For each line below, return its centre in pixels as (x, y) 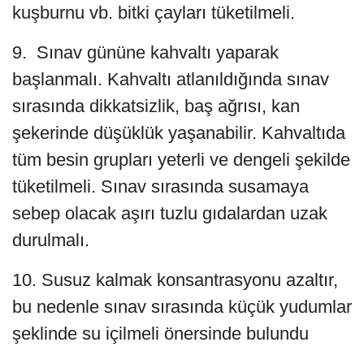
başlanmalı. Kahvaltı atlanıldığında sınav (171, 80)
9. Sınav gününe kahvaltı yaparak (145, 53)
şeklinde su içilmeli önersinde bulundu (160, 334)
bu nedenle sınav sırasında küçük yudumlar (182, 307)
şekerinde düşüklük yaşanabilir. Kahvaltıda (179, 133)
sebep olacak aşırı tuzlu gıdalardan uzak (170, 214)
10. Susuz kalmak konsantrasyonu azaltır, (175, 280)
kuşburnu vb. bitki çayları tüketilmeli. (154, 13)
